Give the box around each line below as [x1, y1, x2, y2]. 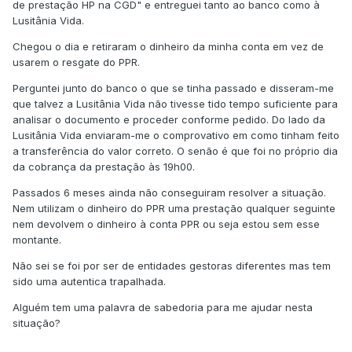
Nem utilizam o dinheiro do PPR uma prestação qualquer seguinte [13, 202, 335, 215]
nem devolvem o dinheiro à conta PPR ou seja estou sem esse [13, 218, 320, 231]
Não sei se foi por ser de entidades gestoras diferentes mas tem [13, 259, 331, 273]
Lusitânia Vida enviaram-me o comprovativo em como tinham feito [13, 129, 339, 142]
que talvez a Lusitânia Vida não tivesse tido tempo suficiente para [13, 97, 338, 111]
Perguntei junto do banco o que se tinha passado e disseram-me [13, 82, 334, 95]
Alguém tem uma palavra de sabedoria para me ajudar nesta [13, 301, 313, 314]
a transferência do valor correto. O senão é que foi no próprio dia [13, 145, 338, 158]
